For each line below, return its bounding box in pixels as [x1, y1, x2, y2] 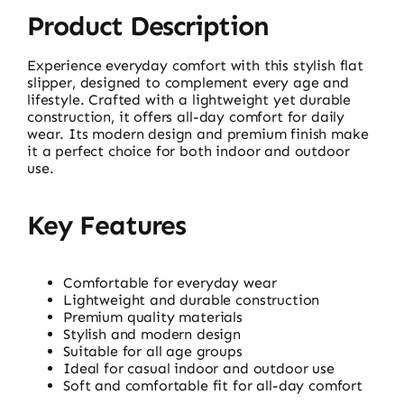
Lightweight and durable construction [62, 291, 320, 309]
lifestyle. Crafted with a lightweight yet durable [26, 91, 352, 109]
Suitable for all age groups [62, 343, 243, 361]
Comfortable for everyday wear [62, 274, 277, 292]
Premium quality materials [62, 308, 243, 326]
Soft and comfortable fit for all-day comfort [62, 377, 363, 395]
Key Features [26, 209, 187, 243]
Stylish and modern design [62, 326, 241, 344]
